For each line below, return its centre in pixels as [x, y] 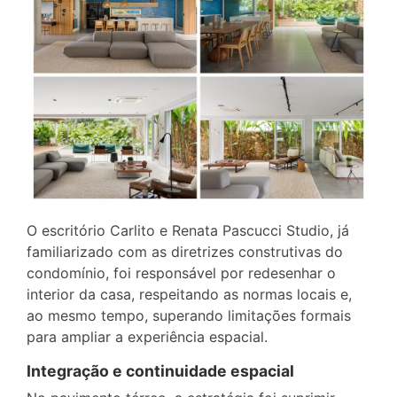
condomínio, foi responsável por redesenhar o [181, 272]
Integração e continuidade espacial [160, 370]
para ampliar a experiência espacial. [147, 336]
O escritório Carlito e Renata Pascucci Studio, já [188, 230]
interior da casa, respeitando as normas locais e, [189, 294]
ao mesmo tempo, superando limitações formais [189, 315]
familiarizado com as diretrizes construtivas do [185, 251]
